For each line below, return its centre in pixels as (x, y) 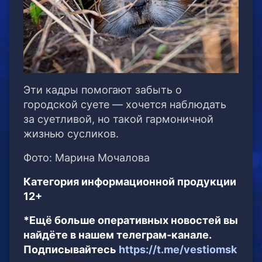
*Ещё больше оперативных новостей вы (131, 220)
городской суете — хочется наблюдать (125, 105)
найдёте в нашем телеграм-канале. (117, 235)
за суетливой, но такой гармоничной (118, 119)
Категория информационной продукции (130, 182)
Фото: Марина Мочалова (87, 158)
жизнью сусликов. (71, 134)
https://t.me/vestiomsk (178, 250)
